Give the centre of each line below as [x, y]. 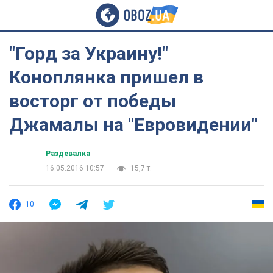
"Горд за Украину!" [89, 53]
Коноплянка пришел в [106, 77]
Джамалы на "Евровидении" [133, 125]
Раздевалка [68, 154]
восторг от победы [93, 101]
